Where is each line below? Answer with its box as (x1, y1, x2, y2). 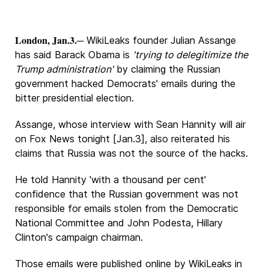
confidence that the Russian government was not (15, 188, 238, 200)
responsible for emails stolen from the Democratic (15, 202, 238, 214)
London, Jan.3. (15, 33, 77, 47)
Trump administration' (15, 63, 113, 75)
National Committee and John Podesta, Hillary (15, 217, 223, 229)
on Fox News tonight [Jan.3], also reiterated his (15, 133, 230, 145)
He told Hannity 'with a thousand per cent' (15, 174, 206, 186)
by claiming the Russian (113, 63, 220, 75)
